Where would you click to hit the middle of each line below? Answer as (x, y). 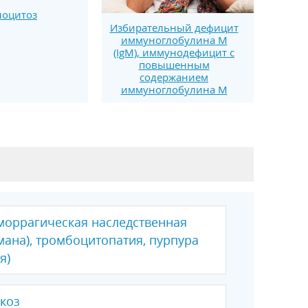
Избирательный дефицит (174, 28)
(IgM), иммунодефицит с (174, 53)
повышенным (174, 65)
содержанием (174, 77)
